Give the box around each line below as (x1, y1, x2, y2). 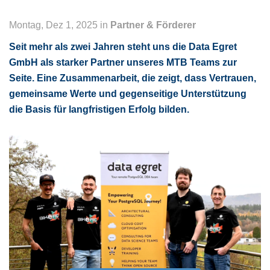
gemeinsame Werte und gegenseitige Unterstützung (9, 89, 246, 99)
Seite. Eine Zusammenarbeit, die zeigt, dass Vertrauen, (9, 73, 256, 83)
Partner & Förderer (110, 20, 196, 30)
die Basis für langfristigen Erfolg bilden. (9, 104, 189, 115)
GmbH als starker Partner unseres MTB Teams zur (9, 57, 237, 67)
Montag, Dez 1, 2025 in (9, 20, 110, 30)
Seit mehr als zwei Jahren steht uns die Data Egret (9, 42, 237, 52)
